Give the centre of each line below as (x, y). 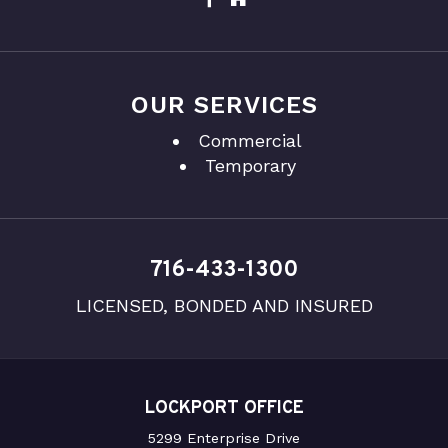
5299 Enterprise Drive (224, 437)
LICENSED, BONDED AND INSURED (224, 305)
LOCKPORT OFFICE (224, 408)
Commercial (250, 140)
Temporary (250, 165)
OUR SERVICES (224, 104)
